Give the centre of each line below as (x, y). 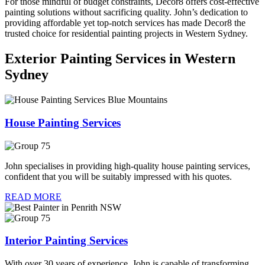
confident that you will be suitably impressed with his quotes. (118, 176)
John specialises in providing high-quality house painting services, (127, 166)
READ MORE (33, 196)
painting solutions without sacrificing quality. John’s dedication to (126, 12)
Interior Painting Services (66, 241)
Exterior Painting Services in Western (120, 59)
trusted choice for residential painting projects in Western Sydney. (126, 34)
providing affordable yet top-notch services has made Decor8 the (125, 23)
